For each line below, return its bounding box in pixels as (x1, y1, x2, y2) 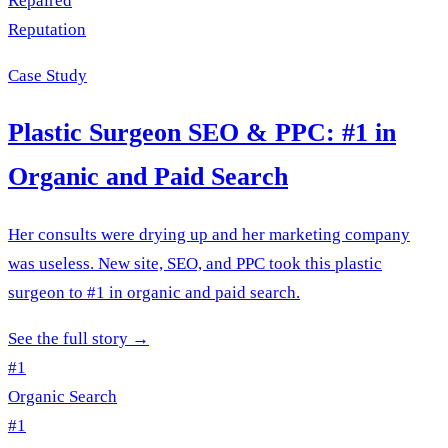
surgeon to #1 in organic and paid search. (8, 283, 300, 303)
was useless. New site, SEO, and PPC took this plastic (8, 254, 382, 274)
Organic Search (8, 387, 117, 407)
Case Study (8, 65, 87, 85)
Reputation (8, 19, 86, 39)
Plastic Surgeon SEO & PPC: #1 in (8, 118, 396, 148)
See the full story (8, 329, 128, 349)
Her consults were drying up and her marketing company (8, 225, 410, 245)
